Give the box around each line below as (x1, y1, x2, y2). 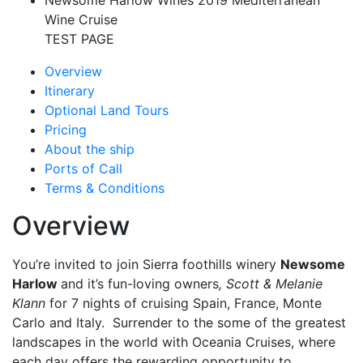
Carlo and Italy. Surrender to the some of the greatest (12, 314, 346, 331)
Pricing (45, 122, 87, 138)
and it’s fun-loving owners (61, 275, 219, 292)
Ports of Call (45, 160, 122, 177)
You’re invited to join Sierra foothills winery (12, 256, 280, 272)
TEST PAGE (45, 31, 114, 47)
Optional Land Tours (45, 102, 169, 118)
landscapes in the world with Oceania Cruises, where (12, 334, 335, 350)
